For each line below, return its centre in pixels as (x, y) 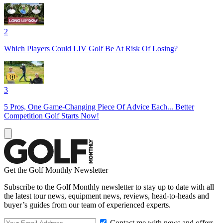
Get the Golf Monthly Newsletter (56, 170)
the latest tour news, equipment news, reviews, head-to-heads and (107, 196)
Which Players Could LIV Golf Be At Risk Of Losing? (91, 48)
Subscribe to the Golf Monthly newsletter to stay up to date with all (109, 187)
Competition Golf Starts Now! (52, 115)
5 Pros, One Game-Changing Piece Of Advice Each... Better (99, 107)
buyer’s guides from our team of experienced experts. (87, 205)
